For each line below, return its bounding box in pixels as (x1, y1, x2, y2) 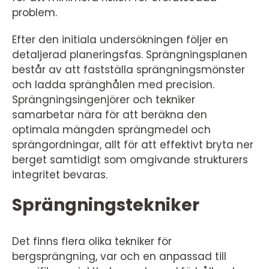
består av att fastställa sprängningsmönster (12, 62, 245, 77)
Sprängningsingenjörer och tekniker (12, 92, 195, 107)
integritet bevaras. (12, 168, 107, 182)
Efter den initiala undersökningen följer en (12, 32, 228, 47)
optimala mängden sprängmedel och (12, 122, 211, 137)
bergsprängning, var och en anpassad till (12, 249, 226, 264)
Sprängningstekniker (12, 193, 199, 217)
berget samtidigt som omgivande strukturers (12, 153, 248, 167)
